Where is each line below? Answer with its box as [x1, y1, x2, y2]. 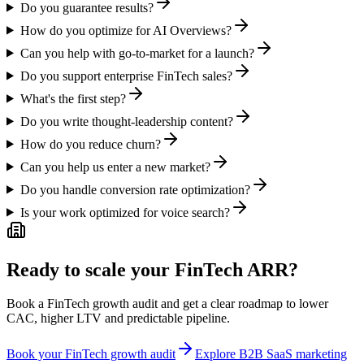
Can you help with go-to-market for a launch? [19, 45, 254, 60]
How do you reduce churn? [19, 136, 161, 151]
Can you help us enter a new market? [19, 159, 210, 174]
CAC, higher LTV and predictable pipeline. [6, 311, 230, 326]
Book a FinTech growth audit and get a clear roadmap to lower [6, 297, 328, 311]
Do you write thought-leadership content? [19, 114, 233, 128]
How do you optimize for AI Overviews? [19, 23, 232, 37]
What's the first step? [19, 91, 126, 106]
